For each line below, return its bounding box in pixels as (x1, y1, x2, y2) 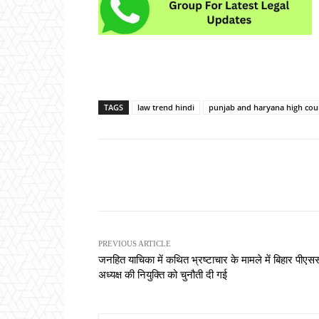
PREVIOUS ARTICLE (98, 239, 171, 248)
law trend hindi (137, 101, 194, 113)
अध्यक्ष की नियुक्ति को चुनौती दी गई (98, 268, 227, 281)
